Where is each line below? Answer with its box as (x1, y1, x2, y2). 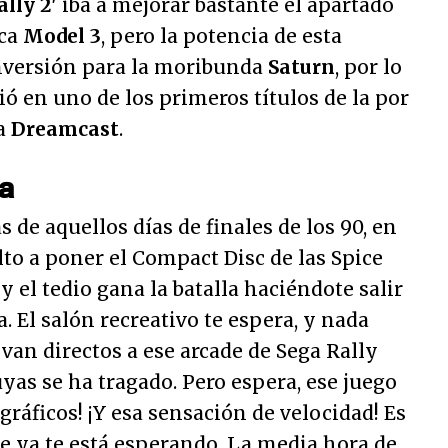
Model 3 (23, 24, 101, 48)
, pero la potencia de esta (101, 24, 342, 48)
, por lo (335, 55, 402, 79)
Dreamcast (11, 117, 119, 141)
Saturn (268, 55, 335, 79)
